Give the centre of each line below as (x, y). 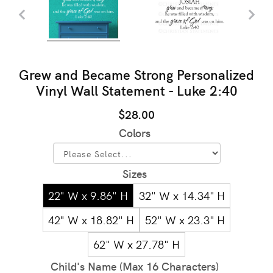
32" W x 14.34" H (182, 195)
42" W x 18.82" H (91, 219)
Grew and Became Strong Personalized (136, 74)
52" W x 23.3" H (185, 219)
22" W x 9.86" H (88, 195)
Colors (135, 132)
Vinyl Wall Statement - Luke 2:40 (136, 90)
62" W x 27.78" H (136, 244)
